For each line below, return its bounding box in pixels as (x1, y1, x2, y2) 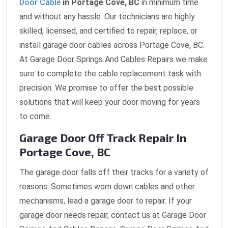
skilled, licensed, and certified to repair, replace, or (19, 26, 197, 36)
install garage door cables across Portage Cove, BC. (19, 40, 205, 50)
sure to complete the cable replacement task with (19, 69, 201, 79)
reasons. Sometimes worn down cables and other (19, 182, 195, 192)
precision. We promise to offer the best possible (19, 83, 193, 93)
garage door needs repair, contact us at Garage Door (19, 210, 206, 220)
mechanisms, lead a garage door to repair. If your (19, 196, 192, 206)
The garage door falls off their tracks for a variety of (19, 167, 209, 178)
